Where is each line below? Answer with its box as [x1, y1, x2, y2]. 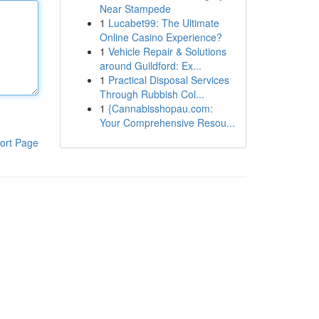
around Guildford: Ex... [99, 58, 202, 73]
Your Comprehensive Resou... [99, 115, 235, 130]
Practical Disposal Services [108, 73, 229, 87]
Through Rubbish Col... [99, 87, 204, 101]
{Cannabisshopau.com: [108, 101, 213, 115]
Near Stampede [99, 1, 171, 16]
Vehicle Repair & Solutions [108, 44, 226, 58]
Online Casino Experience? [99, 30, 222, 44]
